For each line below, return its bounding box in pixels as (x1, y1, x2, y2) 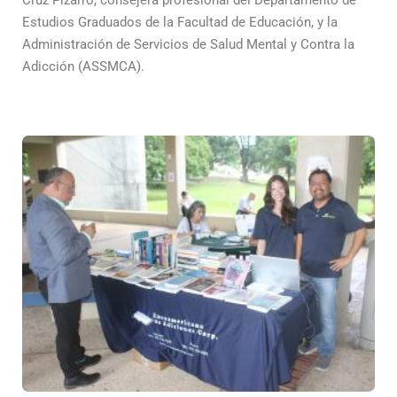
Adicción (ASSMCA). (22, 58, 144, 74)
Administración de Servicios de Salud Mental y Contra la (22, 35, 354, 52)
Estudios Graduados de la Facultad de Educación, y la (22, 13, 338, 30)
